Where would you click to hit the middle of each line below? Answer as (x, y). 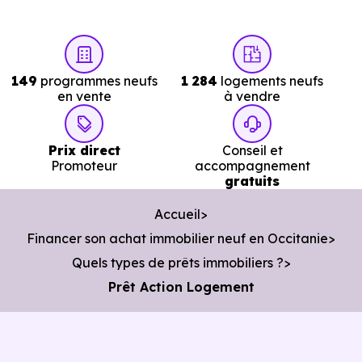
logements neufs (270, 81)
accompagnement (252, 166)
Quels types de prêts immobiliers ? (177, 263)
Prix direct (84, 150)
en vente (84, 96)
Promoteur (84, 166)
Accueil (177, 214)
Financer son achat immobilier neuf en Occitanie (177, 238)
